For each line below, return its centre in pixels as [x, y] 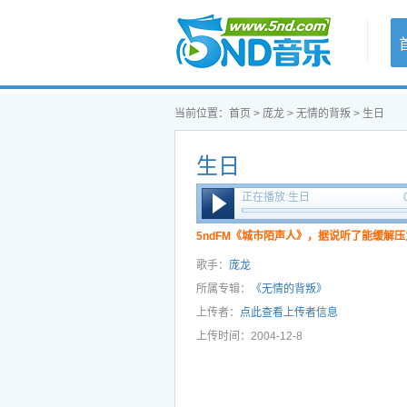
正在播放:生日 [276, 197]
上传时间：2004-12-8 [249, 336]
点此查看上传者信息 [289, 313]
